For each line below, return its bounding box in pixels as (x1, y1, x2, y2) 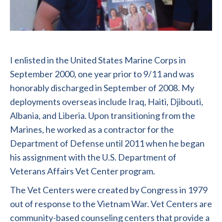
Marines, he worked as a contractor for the (10, 124, 174, 135)
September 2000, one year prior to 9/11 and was (10, 68, 194, 79)
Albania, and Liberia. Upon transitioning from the (10, 110, 195, 121)
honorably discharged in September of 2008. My (10, 82, 194, 93)
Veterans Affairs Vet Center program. (10, 166, 155, 176)
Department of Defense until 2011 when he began (10, 138, 205, 149)
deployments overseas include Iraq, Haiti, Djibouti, (10, 96, 203, 107)
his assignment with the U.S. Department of (10, 152, 176, 163)
